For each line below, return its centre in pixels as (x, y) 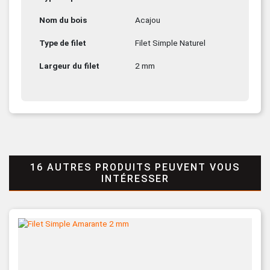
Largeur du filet (69, 65)
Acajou (148, 20)
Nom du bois (63, 20)
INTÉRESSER (135, 178)
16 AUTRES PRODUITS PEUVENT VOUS (135, 167)
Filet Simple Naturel (170, 42)
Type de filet (63, 42)
